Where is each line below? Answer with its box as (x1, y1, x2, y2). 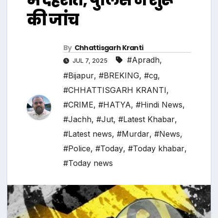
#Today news (63, 158, 113, 168)
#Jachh (63, 114, 91, 125)
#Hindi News (136, 100, 182, 110)
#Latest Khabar (118, 114, 175, 125)
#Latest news (63, 129, 112, 139)
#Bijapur (63, 71, 94, 81)
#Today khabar (128, 144, 184, 154)
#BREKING (99, 71, 139, 81)
